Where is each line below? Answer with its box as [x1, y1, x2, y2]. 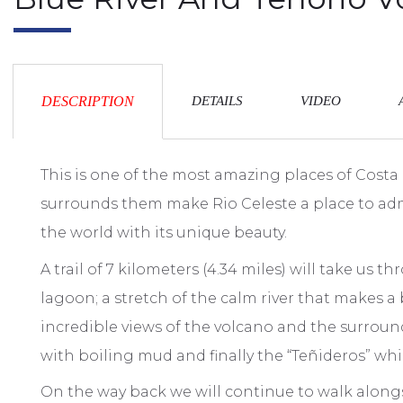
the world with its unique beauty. [40, 223, 287, 241]
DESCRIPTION [41, 93, 134, 109]
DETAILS [192, 93, 243, 108]
